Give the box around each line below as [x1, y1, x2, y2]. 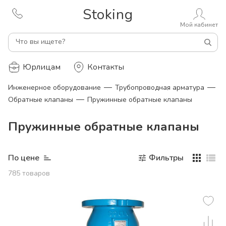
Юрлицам [23, 62, 61, 73]
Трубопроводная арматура [115, 83, 204, 92]
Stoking [83, 5, 133, 24]
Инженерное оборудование [8, 83, 101, 92]
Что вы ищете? [16, 37, 65, 46]
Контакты [87, 62, 124, 73]
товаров [22, 168, 50, 178]
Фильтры [149, 152, 184, 163]
